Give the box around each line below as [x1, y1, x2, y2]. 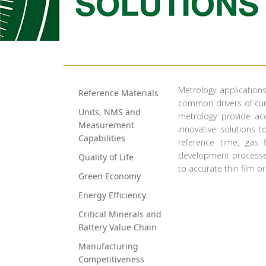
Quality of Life [78, 151, 134, 163]
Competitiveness [78, 254, 144, 265]
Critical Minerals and [78, 208, 161, 220]
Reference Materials [78, 87, 159, 99]
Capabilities [78, 132, 125, 144]
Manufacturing [78, 240, 138, 252]
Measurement [78, 119, 134, 131]
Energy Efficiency [78, 189, 146, 201]
